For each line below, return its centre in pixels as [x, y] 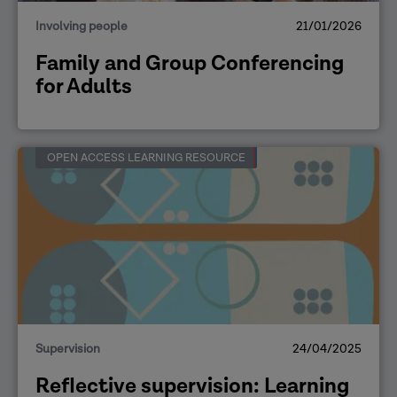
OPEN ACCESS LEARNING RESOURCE [147, 158]
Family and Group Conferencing [190, 63]
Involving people [82, 26]
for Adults [84, 86]
